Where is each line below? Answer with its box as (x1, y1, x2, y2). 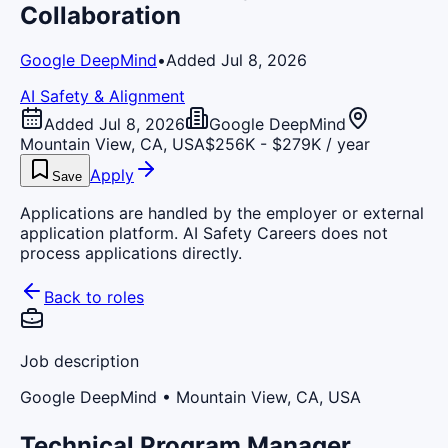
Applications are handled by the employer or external (20, 202, 424, 223)
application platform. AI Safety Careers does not (20, 222, 388, 243)
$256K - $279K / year (205, 133, 370, 154)
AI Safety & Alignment (20, 85, 185, 106)
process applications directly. (20, 242, 242, 263)
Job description (20, 350, 139, 371)
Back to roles (44, 286, 144, 307)
